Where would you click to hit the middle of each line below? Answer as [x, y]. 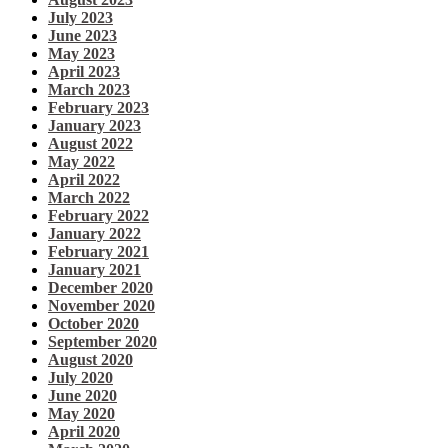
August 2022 [90, 144]
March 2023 [89, 90]
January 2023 [94, 126]
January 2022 [94, 234]
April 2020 [84, 432]
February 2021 [98, 252]
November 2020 [101, 306]
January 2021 [94, 270]
